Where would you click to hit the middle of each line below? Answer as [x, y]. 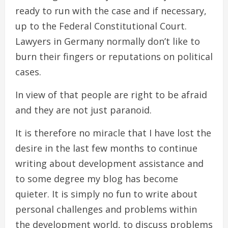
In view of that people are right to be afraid [111, 94]
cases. [28, 72]
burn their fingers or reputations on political [114, 56]
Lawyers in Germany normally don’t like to [108, 41]
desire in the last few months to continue [106, 148]
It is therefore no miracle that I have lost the [113, 133]
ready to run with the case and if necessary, [111, 10]
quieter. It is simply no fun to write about [106, 194]
